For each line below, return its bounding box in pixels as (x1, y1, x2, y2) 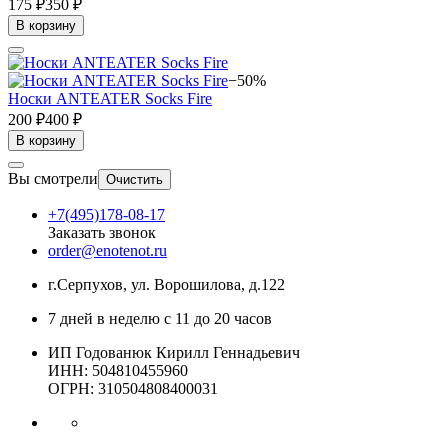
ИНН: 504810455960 (48, 361, 188, 379)
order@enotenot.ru (48, 241, 167, 259)
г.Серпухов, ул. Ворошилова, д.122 (48, 275, 285, 293)
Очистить (106, 171, 163, 187)
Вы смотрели (8, 169, 98, 187)
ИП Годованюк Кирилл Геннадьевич (48, 343, 300, 361)
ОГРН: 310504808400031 (48, 379, 218, 397)
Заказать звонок (48, 223, 156, 241)
